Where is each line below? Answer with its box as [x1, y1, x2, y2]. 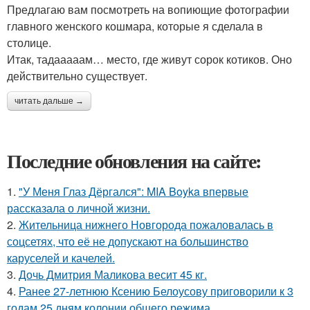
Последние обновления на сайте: [7, 146, 262, 175]
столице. [7, 34, 51, 51]
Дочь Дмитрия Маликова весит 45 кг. [19, 266, 207, 282]
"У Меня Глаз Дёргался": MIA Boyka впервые [19, 183, 248, 199]
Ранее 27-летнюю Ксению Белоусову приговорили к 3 [19, 282, 293, 299]
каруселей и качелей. [7, 249, 115, 266]
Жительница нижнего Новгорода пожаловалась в [19, 216, 273, 232]
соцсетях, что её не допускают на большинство [7, 232, 248, 249]
